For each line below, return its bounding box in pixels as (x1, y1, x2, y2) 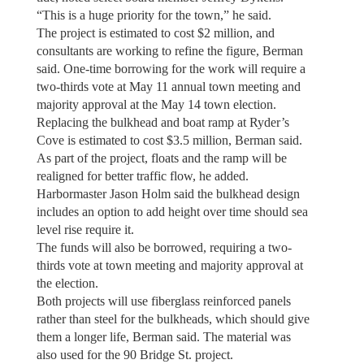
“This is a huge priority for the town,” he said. (36, 7, 275, 22)
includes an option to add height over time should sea (36, 204, 308, 219)
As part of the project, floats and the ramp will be (36, 150, 287, 165)
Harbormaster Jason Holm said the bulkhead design (36, 186, 300, 201)
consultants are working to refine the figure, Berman (36, 43, 303, 58)
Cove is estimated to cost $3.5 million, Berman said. (36, 132, 302, 147)
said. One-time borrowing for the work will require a (36, 61, 305, 76)
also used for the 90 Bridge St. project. (36, 347, 233, 362)
